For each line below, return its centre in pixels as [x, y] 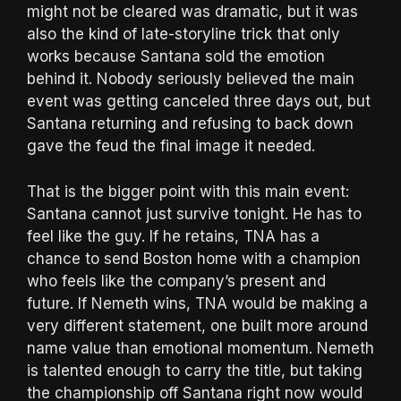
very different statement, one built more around [197, 325]
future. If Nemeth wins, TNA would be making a [197, 303]
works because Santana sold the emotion [176, 57]
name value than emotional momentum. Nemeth [200, 348]
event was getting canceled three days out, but [199, 102]
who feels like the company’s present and [176, 281]
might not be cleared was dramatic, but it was [192, 12]
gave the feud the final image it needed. [171, 146]
